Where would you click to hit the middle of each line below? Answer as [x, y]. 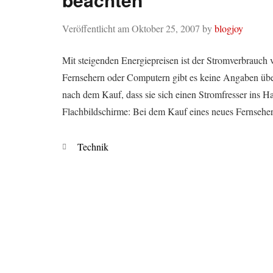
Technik [93, 147]
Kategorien [83, 146]
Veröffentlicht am [97, 28]
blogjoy [229, 28]
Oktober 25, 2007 [166, 28]
